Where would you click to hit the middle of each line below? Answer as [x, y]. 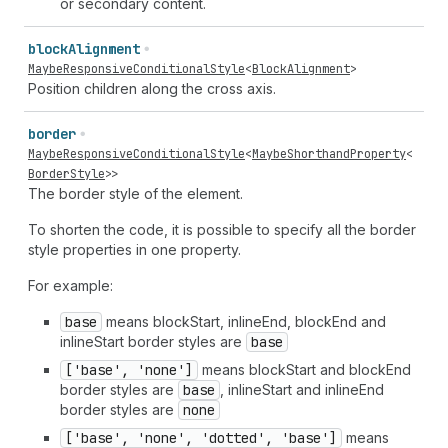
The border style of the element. [135, 193]
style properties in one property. [134, 249]
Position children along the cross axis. [152, 88]
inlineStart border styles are [153, 341]
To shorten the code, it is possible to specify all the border [222, 229]
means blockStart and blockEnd [304, 369]
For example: [70, 285]
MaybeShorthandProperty [329, 154]
